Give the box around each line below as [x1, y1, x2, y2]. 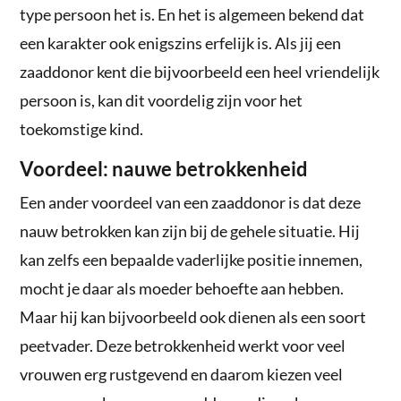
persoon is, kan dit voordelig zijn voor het [20, 90, 303, 110]
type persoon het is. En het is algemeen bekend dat [20, 4, 365, 24]
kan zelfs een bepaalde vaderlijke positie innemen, [20, 249, 363, 269]
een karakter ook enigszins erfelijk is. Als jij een [20, 32, 342, 53]
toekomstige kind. [20, 118, 144, 139]
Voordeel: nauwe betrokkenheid [20, 156, 309, 181]
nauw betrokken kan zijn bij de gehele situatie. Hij [20, 220, 361, 241]
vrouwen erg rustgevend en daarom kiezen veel [20, 363, 344, 384]
